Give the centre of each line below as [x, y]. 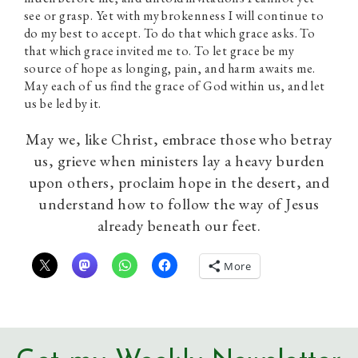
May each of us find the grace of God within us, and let [175, 86]
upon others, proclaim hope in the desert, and [179, 182]
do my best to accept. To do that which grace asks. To [170, 33]
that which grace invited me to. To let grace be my [159, 51]
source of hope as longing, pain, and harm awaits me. [170, 68]
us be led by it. [63, 103]
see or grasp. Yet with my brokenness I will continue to [174, 16]
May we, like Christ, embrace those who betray [179, 139]
